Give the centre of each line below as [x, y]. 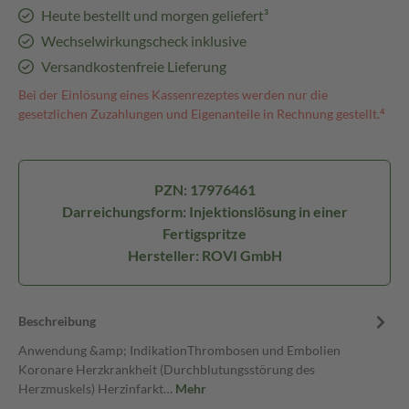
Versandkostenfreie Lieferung [133, 66]
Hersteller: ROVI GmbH [204, 255]
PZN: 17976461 [204, 189]
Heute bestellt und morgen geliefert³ [154, 15]
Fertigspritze [204, 233]
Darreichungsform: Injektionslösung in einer [204, 211]
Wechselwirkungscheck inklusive [143, 41]
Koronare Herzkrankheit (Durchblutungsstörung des [167, 369]
